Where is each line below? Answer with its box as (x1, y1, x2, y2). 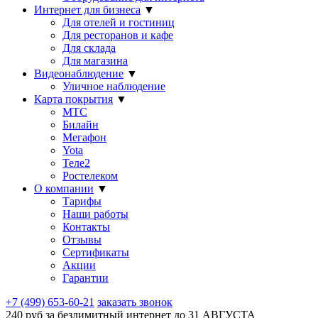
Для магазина (62, 55, 128, 67)
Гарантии (62, 272, 109, 284)
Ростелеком (62, 170, 118, 182)
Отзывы (62, 234, 102, 246)
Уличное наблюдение (62, 80, 165, 92)
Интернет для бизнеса (34, 4, 141, 16)
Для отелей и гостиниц (62, 16, 175, 28)
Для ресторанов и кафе (62, 29, 173, 41)
